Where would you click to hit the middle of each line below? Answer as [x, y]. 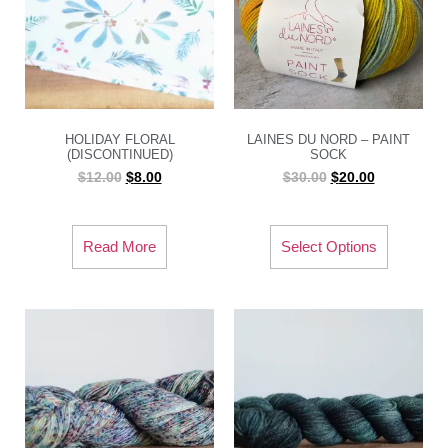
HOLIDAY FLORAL [119, 139]
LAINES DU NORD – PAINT [328, 139]
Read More [119, 247]
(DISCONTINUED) [119, 154]
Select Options [328, 247]
